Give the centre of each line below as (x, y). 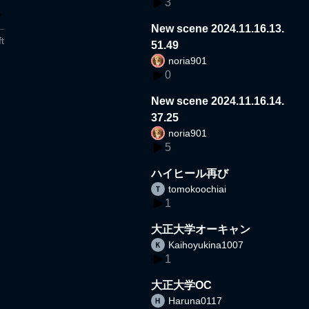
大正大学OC (182, 285)
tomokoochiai (198, 189)
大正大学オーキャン (201, 229)
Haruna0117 (196, 300)
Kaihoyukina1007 (206, 245)
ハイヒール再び (190, 173)
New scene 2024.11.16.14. (218, 101)
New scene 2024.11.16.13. (218, 28)
